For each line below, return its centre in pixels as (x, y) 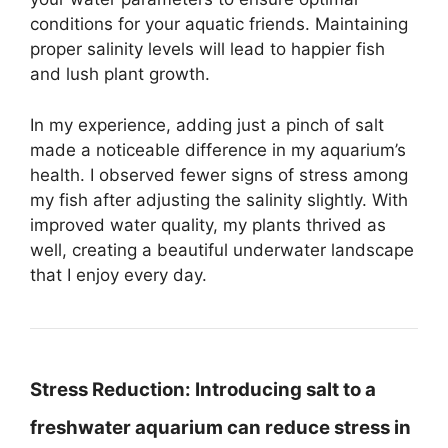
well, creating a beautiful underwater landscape (222, 249)
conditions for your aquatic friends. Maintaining (219, 24)
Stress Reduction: (110, 389)
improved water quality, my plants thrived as (208, 224)
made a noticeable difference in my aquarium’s (218, 149)
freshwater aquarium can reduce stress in (220, 427)
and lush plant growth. (120, 74)
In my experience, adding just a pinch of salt (207, 124)
